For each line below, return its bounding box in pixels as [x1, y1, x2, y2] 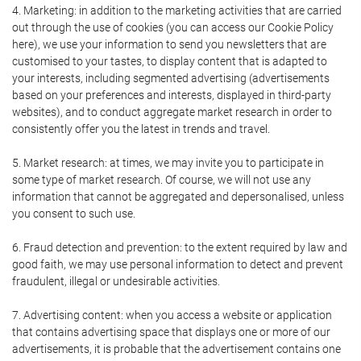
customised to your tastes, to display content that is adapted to [12, 55, 327, 68]
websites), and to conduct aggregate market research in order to [12, 106, 332, 118]
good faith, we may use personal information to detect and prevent [12, 258, 343, 271]
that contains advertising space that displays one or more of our [12, 326, 330, 338]
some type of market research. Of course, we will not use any [12, 173, 311, 186]
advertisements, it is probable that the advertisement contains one [12, 342, 341, 355]
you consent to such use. [12, 207, 135, 220]
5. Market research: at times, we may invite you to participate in [12, 156, 324, 169]
